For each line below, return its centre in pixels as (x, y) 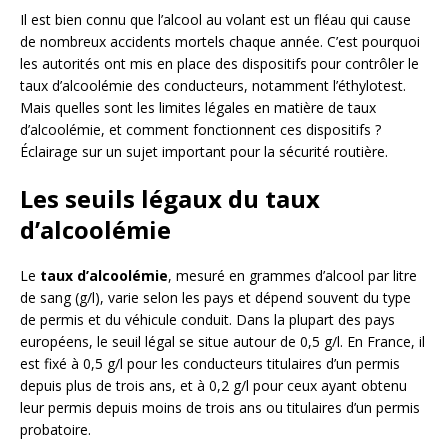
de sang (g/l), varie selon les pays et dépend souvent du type (215, 297)
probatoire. (55, 429)
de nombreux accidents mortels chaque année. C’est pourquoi (220, 41)
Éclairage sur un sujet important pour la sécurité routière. (204, 151)
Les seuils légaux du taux (170, 198)
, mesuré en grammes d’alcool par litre (292, 275)
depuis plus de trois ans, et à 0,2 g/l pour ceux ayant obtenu (213, 385)
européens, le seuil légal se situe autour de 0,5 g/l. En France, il (222, 341)
